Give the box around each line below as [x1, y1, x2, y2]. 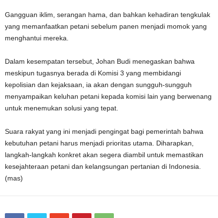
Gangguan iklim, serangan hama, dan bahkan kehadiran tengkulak [5, 11, 210, 19]
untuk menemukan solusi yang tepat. [5, 104, 118, 112]
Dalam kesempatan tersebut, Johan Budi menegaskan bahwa [5, 57, 195, 66]
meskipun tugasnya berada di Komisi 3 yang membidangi [5, 69, 181, 77]
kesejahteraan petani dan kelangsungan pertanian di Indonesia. [5, 163, 201, 171]
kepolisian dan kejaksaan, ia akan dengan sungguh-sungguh [5, 81, 192, 89]
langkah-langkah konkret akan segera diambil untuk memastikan [5, 151, 203, 159]
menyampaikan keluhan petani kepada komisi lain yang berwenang [5, 92, 212, 101]
